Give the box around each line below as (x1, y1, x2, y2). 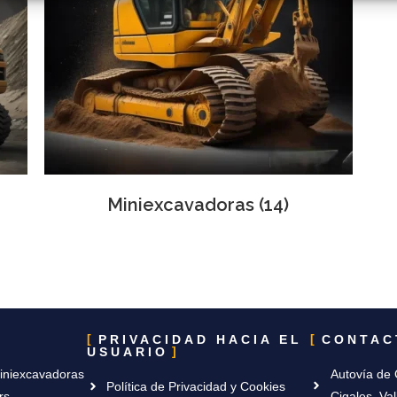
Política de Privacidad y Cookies (106, 378, 286, 393)
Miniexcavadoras (107, 194, 260, 216)
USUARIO (86, 344, 168, 359)
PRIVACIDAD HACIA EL (97, 331, 302, 346)
